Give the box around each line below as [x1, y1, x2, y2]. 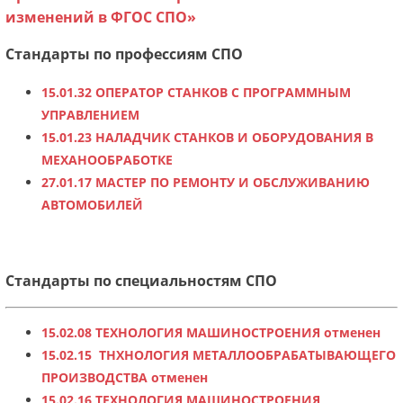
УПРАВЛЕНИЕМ [41, 105, 139, 123]
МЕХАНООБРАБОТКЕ [41, 150, 173, 168]
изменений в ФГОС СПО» [5, 7, 196, 28]
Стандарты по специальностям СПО [5, 270, 277, 291]
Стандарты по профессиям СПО [5, 44, 243, 65]
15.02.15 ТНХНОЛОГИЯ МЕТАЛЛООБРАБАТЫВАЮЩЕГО [41, 346, 396, 364]
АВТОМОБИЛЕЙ [41, 195, 143, 213]
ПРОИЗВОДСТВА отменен [41, 369, 208, 387]
